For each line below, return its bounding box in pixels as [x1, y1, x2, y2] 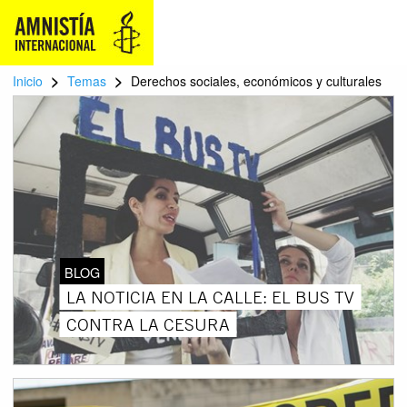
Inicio [13, 72, 43, 90]
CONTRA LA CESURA [65, 313, 230, 335]
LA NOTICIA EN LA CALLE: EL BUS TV [65, 285, 354, 308]
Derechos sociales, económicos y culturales [131, 72, 382, 90]
